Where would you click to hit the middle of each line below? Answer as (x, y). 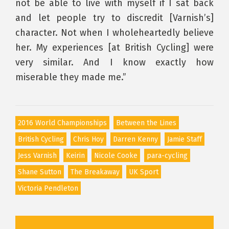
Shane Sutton (40, 172)
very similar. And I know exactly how (114, 62)
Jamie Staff (185, 139)
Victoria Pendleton (48, 188)
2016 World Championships (62, 123)
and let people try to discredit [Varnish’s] (114, 18)
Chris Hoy (88, 139)
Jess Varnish (37, 155)
